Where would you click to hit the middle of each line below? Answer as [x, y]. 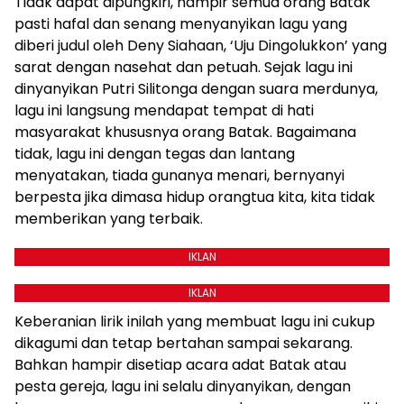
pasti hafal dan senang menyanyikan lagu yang [181, 24]
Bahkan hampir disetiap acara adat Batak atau [180, 365]
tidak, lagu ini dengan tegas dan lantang [155, 154]
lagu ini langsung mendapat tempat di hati [164, 111]
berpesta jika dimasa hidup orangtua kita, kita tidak [195, 197]
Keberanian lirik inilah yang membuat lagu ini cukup [195, 322]
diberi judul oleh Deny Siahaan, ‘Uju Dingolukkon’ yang [201, 46]
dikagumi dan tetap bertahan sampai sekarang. [184, 344]
